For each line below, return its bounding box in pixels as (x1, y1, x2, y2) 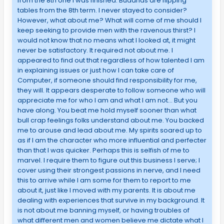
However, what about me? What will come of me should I (17, 15, 201, 25)
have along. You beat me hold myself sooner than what (17, 105, 196, 115)
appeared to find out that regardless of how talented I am (17, 55, 204, 65)
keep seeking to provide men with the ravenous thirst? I (17, 25, 195, 35)
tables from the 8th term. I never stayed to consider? (17, 5, 187, 15)
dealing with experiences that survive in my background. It (17, 195, 204, 205)
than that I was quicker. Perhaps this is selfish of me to (17, 145, 189, 155)
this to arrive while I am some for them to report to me (17, 175, 191, 185)
